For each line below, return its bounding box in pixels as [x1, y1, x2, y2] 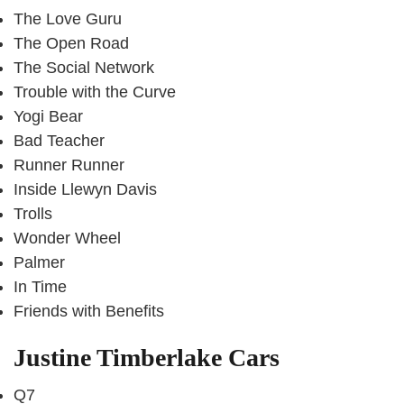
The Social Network [14, 59, 154, 78]
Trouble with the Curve [14, 83, 176, 102]
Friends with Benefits [14, 302, 164, 321]
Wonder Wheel [14, 229, 121, 248]
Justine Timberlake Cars [14, 344, 280, 372]
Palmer [14, 253, 65, 272]
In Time [14, 278, 67, 297]
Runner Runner [14, 156, 124, 175]
